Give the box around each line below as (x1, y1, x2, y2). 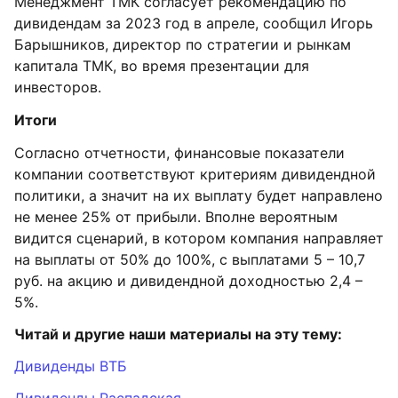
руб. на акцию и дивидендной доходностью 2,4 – (14, 272, 362, 290)
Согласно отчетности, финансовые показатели (14, 144, 345, 162)
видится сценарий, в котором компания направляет (14, 229, 384, 247)
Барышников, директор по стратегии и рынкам (14, 36, 351, 53)
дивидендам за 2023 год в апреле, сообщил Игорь (14, 14, 373, 32)
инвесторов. (14, 78, 101, 96)
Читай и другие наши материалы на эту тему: (14, 325, 342, 343)
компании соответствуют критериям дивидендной (14, 165, 376, 183)
